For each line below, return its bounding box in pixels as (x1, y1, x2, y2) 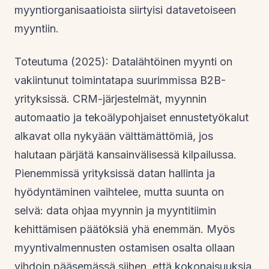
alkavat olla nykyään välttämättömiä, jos (14, 129, 213, 142)
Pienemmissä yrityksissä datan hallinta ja (14, 166, 215, 180)
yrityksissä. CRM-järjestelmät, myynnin (14, 92, 207, 105)
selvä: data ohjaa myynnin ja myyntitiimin (14, 204, 216, 217)
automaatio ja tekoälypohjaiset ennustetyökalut (14, 110, 249, 124)
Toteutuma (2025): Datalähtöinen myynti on (14, 55, 232, 68)
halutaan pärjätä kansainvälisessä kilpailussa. (14, 148, 237, 161)
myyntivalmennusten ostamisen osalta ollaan (14, 241, 235, 254)
